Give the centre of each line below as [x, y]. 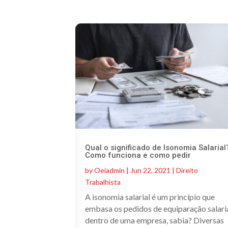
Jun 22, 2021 [151, 170]
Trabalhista [103, 182]
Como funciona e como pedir [138, 155]
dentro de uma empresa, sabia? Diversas [155, 220]
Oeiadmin [110, 170]
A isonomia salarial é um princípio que [150, 196]
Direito [187, 170]
